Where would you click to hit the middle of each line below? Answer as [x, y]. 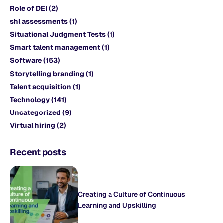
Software [26, 60]
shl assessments [39, 21]
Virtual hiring [33, 126]
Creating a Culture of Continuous [131, 194]
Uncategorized [35, 113]
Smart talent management [55, 48]
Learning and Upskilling [117, 205]
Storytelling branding [47, 73]
